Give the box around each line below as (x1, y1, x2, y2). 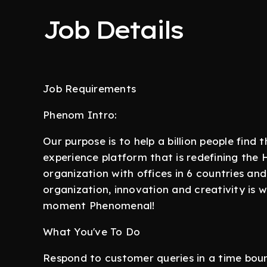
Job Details (43, 15, 182, 45)
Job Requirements (43, 82, 136, 95)
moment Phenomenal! (43, 199, 155, 212)
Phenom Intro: (43, 108, 117, 121)
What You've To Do (43, 225, 141, 238)
